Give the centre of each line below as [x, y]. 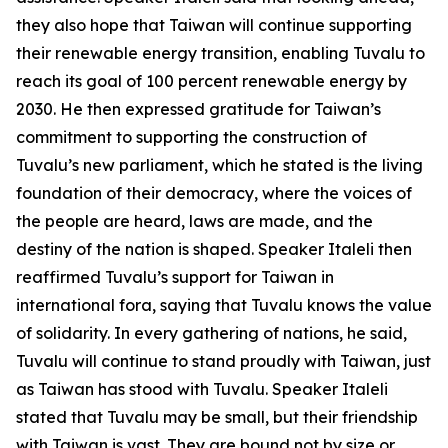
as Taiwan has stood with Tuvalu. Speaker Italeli [202, 389]
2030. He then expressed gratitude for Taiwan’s [198, 109]
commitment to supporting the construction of [191, 137]
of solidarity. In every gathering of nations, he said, [211, 333]
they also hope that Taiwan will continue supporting [214, 25]
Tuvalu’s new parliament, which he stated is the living [219, 165]
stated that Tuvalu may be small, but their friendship [217, 417]
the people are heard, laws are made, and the [194, 221]
